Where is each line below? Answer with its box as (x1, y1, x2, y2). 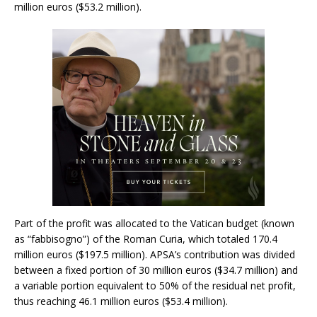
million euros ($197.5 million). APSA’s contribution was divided (14, 247, 295, 261)
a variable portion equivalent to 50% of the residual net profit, (14, 278, 296, 292)
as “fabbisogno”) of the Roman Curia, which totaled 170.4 (14, 231, 277, 246)
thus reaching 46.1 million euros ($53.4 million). (14, 294, 228, 308)
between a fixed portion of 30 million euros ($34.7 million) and (14, 263, 298, 277)
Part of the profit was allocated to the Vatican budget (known (14, 216, 294, 230)
